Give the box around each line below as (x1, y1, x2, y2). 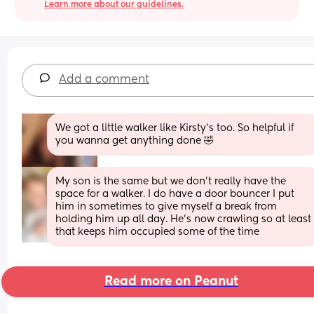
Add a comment (59, 74, 150, 86)
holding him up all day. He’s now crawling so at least (55, 214, 312, 224)
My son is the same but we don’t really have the (55, 176, 287, 186)
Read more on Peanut (104, 275, 238, 288)
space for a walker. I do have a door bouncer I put (55, 189, 295, 199)
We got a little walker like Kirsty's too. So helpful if (55, 123, 294, 133)
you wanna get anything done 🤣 (55, 135, 214, 146)
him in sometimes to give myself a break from (55, 201, 278, 212)
